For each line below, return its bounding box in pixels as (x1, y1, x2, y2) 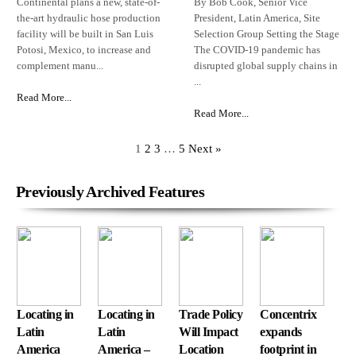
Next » (188, 142, 222, 156)
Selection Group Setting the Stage (194, 28, 339, 41)
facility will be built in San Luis (17, 28, 153, 41)
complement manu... (17, 60, 103, 72)
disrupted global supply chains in (194, 60, 338, 72)
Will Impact (179, 325, 238, 339)
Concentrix (260, 308, 317, 322)
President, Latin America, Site (194, 12, 320, 25)
